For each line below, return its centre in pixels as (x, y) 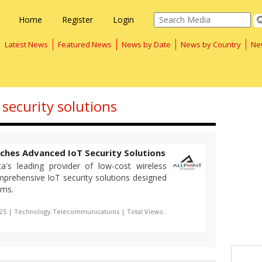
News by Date (146, 44)
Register (77, 20)
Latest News (26, 44)
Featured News (85, 44)
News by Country (211, 44)
